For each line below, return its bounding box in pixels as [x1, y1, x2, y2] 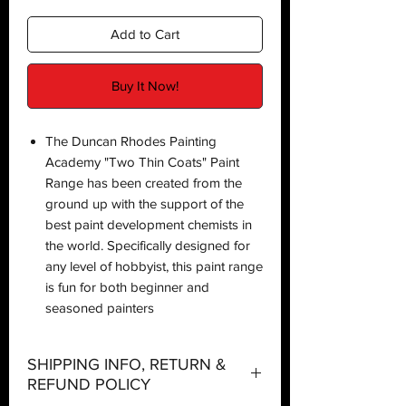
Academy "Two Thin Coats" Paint [45, 153, 239, 169]
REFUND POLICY [27, 374, 150, 393]
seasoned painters [45, 299, 154, 315]
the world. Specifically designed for [45, 237, 250, 253]
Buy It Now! [111, 77, 179, 93]
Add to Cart [111, 25, 179, 42]
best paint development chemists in [45, 216, 252, 232]
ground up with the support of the [45, 195, 244, 211]
